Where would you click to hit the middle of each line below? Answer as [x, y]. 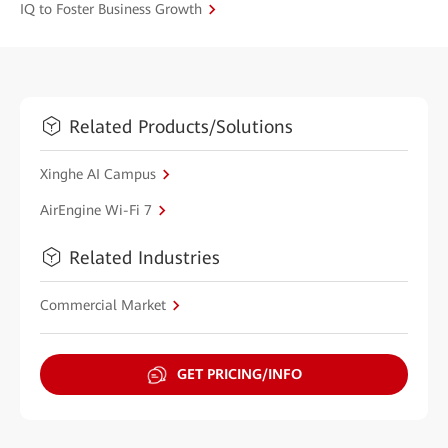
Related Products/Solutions [181, 126]
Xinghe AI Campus [98, 173]
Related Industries [144, 257]
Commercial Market [103, 304]
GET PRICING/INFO [239, 374]
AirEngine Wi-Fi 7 [96, 209]
